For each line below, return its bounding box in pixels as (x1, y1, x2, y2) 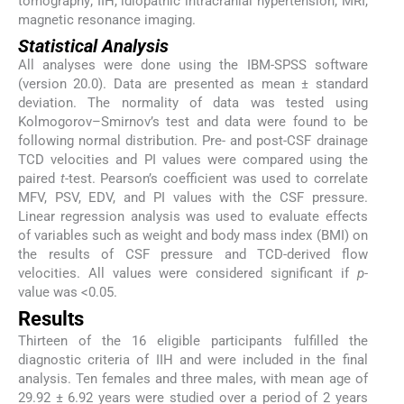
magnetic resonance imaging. (18, 11, 196, 28)
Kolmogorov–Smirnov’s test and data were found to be (18, 113, 368, 130)
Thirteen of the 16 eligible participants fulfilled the (18, 333, 368, 350)
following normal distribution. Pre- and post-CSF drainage (18, 132, 368, 149)
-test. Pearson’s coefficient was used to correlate (64, 170, 368, 187)
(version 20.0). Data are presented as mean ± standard (18, 75, 368, 92)
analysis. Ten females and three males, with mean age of (18, 371, 368, 388)
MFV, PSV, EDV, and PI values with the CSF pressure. (18, 188, 368, 206)
